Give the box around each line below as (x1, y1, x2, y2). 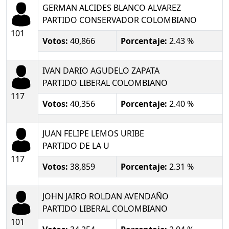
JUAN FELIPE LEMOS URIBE (42, 127, 144, 139)
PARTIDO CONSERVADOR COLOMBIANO (42, 14, 197, 26)
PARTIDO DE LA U (42, 140, 109, 151)
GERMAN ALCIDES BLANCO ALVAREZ (42, 2, 181, 13)
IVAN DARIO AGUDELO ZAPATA (42, 64, 159, 76)
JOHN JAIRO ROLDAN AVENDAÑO (42, 190, 169, 202)
